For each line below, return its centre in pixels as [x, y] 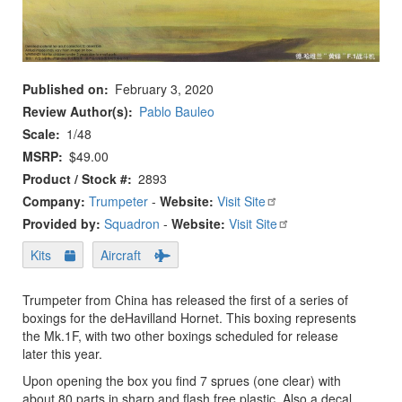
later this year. [62, 354]
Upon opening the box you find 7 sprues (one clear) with [182, 381]
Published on [63, 89]
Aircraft [121, 255]
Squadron [132, 224]
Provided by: [63, 224]
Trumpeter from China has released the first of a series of [185, 300]
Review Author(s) [75, 112]
